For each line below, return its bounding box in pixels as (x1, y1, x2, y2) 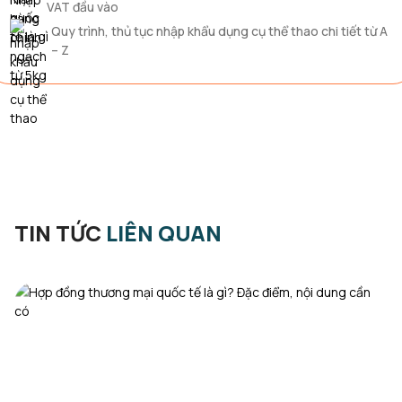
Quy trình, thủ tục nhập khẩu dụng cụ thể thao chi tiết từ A (50, 22, 388, 39)
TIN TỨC (14, 218, 106, 248)
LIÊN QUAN (106, 218, 222, 248)
